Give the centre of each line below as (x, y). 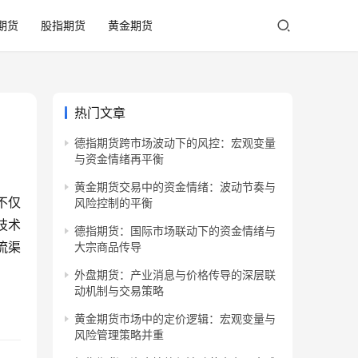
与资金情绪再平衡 (119, 159)
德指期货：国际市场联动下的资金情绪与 (175, 231)
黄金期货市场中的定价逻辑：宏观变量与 (175, 319)
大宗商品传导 (108, 247)
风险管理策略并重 (119, 335)
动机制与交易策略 (119, 291)
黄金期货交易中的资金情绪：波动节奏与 (175, 187)
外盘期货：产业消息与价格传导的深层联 (175, 275)
